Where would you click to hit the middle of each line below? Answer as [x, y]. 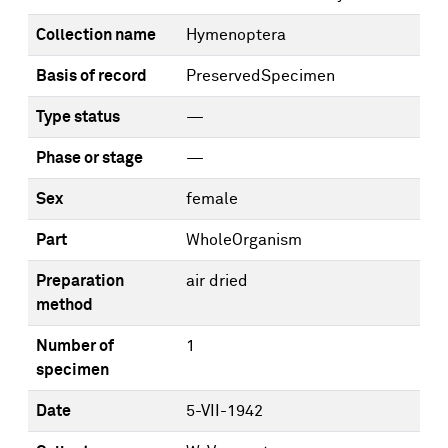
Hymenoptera [236, 35]
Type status [78, 117]
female [212, 199]
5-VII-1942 [224, 411]
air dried [217, 281]
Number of [75, 346]
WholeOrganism [244, 240]
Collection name [96, 35]
